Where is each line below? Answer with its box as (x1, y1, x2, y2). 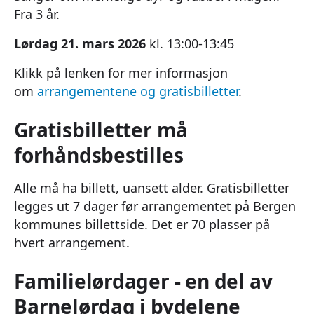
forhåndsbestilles (14, 141, 184, 168)
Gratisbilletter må (14, 116, 189, 143)
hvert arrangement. (14, 233, 130, 251)
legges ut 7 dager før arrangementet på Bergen (14, 197, 296, 214)
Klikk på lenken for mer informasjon (14, 64, 228, 81)
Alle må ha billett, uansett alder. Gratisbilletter (14, 179, 289, 196)
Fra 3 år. (14, 5, 60, 22)
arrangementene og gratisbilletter (37, 82, 238, 100)
